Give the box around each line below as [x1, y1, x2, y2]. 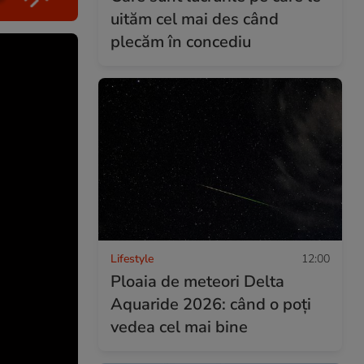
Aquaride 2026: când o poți [110, 292, 311, 315]
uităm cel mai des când [110, 7, 279, 30]
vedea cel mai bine [110, 315, 248, 338]
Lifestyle [110, 250, 154, 266]
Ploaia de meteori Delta [110, 270, 284, 292]
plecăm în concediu [110, 30, 251, 53]
